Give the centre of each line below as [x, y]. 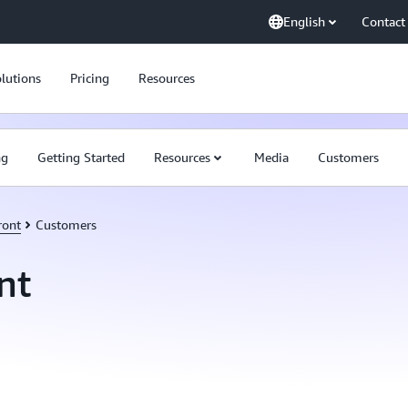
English [304, 21]
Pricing [90, 78]
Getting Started [81, 157]
